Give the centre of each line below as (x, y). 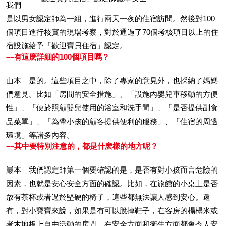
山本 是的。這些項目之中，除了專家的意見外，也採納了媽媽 (112, 80)
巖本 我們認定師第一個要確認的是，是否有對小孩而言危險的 (112, 170)
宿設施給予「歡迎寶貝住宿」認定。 (67, 46)
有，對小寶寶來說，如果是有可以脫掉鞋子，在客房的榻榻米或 (112, 211)
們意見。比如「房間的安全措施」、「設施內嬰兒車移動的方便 (112, 94)
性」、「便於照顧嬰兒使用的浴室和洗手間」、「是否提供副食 (112, 108)
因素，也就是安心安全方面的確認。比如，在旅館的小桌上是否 (112, 183)
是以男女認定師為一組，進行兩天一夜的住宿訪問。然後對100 (110, 18)
